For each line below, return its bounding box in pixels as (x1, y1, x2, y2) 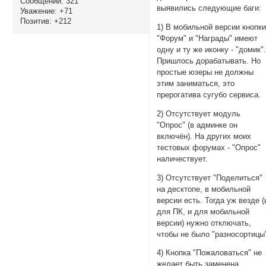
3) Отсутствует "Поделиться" (157, 173, 263, 182)
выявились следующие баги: (157, 4, 262, 13)
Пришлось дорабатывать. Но (157, 56, 261, 66)
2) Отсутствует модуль (157, 109, 241, 118)
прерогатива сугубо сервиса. (157, 90, 261, 100)
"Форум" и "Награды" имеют (157, 34, 258, 43)
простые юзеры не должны (157, 68, 254, 77)
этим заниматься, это (157, 79, 235, 88)
